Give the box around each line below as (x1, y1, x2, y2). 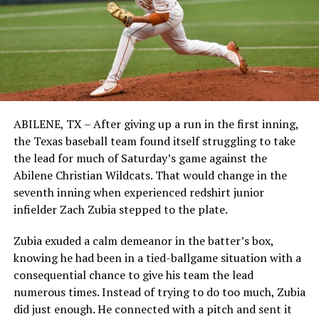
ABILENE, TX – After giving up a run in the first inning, (13, 115, 298, 132)
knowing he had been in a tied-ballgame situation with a (13, 249, 301, 266)
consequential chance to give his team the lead (13, 266, 253, 283)
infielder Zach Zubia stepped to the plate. (13, 201, 228, 217)
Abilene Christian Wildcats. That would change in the (13, 167, 287, 183)
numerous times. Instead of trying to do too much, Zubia (13, 283, 305, 300)
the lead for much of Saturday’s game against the (13, 150, 267, 166)
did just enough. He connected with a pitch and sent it (13, 300, 292, 317)
